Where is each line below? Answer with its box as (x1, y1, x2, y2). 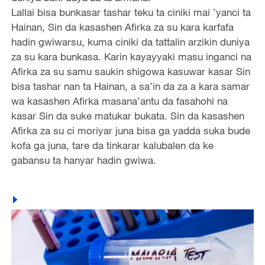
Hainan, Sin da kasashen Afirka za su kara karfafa (11, 20, 234, 33)
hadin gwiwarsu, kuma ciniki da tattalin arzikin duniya (11, 35, 250, 48)
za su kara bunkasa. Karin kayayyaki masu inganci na (11, 50, 251, 63)
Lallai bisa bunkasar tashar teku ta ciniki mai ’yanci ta (11, 5, 251, 18)
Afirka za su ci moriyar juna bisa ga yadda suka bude (11, 124, 250, 137)
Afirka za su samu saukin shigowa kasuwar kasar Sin (11, 64, 250, 77)
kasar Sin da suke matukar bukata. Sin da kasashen (11, 109, 244, 122)
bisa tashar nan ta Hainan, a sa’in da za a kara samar (11, 79, 250, 92)
